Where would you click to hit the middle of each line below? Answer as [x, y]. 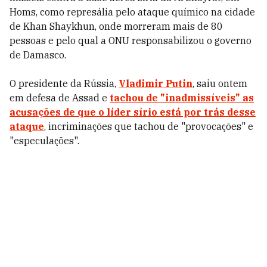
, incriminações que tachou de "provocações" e [149, 126]
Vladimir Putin [156, 83]
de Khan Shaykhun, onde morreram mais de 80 [116, 26]
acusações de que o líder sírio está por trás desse [133, 112]
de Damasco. [38, 55]
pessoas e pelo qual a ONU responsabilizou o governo [131, 41]
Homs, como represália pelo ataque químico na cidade [132, 12]
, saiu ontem [220, 83]
